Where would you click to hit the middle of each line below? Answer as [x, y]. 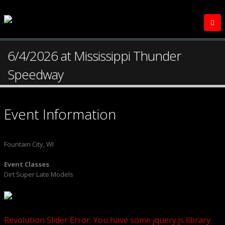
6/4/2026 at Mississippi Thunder [94, 56]
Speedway [35, 74]
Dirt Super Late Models [39, 174]
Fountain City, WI [29, 144]
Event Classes [27, 164]
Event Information [60, 114]
